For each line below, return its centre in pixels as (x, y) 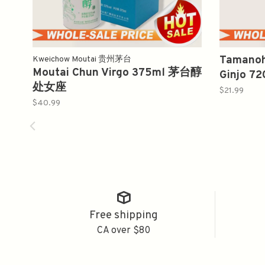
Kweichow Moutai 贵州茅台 (82, 59)
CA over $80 (124, 231)
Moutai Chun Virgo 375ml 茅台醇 (117, 73)
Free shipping (124, 215)
